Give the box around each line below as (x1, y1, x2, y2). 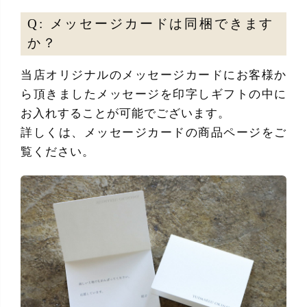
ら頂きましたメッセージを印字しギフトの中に (21, 87, 286, 101)
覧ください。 (21, 145, 95, 158)
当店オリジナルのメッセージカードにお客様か (21, 68, 286, 82)
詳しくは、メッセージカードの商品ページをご (21, 125, 286, 139)
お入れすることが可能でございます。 (21, 106, 230, 120)
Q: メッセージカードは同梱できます (27, 16, 275, 32)
